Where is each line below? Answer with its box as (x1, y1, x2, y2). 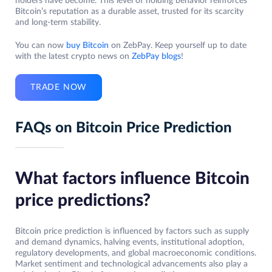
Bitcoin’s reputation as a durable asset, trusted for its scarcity (15, 7, 243, 16)
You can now (15, 41, 66, 50)
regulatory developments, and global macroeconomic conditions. (15, 249, 256, 258)
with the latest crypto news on (15, 52, 132, 61)
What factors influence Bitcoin (15, 170, 250, 188)
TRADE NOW (30, 83, 87, 92)
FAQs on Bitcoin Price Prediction (15, 121, 232, 136)
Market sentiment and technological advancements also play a (15, 260, 248, 269)
